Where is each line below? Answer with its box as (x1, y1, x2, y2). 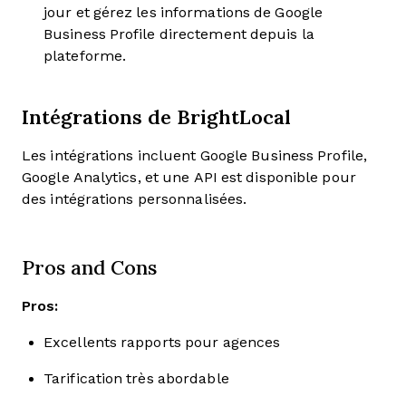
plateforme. (43, 48, 127, 63)
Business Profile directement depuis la (43, 26, 314, 42)
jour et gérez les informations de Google (43, 5, 323, 20)
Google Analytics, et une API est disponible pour (22, 169, 356, 185)
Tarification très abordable (43, 371, 229, 386)
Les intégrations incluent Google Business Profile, (22, 148, 368, 163)
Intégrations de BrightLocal (22, 101, 291, 131)
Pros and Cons (22, 254, 157, 280)
